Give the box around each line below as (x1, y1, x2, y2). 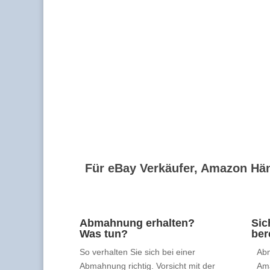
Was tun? (80, 227, 128, 240)
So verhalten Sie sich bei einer (80, 246, 195, 257)
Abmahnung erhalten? (80, 216, 195, 229)
